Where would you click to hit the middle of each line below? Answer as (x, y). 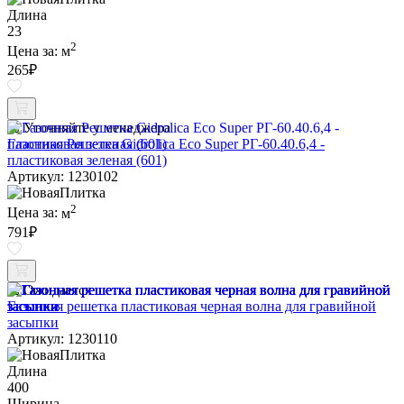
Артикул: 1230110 (62, 338)
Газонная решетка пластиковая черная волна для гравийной (192, 306)
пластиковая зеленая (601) (87, 161)
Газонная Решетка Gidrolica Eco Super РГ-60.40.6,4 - (166, 144)
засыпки (33, 322)
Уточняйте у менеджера (97, 128)
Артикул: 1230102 (63, 177)
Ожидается (57, 289)
